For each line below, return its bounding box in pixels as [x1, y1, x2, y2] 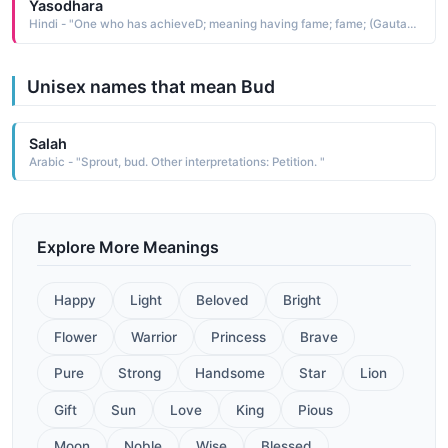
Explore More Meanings [37, 237, 219, 258]
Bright [283, 292, 321, 309]
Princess [211, 328, 266, 345]
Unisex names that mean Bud [27, 76, 275, 98]
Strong [118, 365, 161, 382]
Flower [54, 328, 97, 345]
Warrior [131, 328, 177, 345]
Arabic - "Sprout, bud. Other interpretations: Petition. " [28, 154, 325, 169]
